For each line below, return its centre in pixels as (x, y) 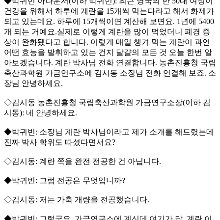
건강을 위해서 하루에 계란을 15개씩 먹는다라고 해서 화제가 (109, 11)
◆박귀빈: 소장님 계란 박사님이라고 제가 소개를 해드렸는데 (109, 132)
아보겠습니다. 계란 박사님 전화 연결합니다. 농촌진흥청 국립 (110, 63)
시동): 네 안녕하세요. (41, 113)
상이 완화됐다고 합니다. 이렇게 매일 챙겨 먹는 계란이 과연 (107, 42)
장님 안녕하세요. (33, 83)
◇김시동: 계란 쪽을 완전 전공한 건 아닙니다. (82, 162)
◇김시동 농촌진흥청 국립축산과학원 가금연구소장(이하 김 (107, 103)
